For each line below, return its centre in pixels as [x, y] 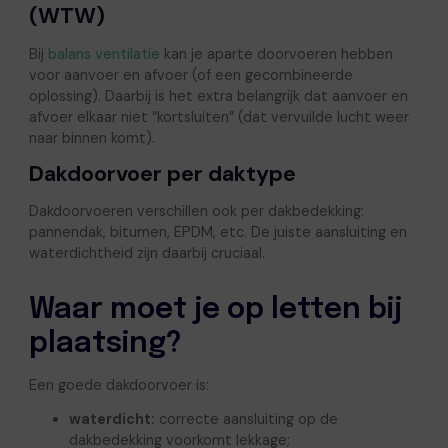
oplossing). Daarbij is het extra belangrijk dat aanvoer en [218, 95]
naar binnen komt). [91, 137]
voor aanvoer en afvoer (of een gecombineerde [190, 74]
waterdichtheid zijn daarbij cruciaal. [146, 253]
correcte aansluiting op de [246, 419]
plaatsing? [105, 343]
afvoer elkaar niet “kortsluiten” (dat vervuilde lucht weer [218, 116]
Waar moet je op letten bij [215, 309]
